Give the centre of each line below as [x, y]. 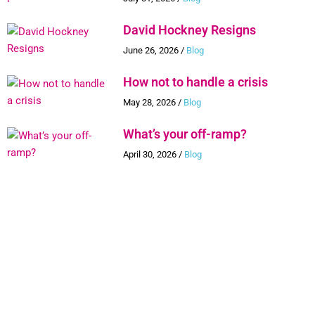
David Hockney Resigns [189, 30]
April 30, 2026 [150, 155]
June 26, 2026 [151, 51]
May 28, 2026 [149, 103]
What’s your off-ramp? [185, 134]
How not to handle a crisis [195, 82]
